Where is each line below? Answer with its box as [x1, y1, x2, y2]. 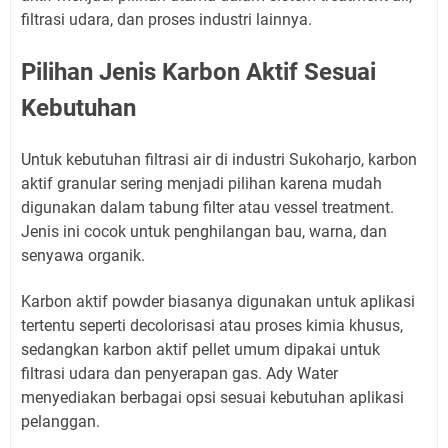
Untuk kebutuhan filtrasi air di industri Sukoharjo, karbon [21, 149, 417, 169]
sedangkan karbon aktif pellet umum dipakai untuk [21, 339, 380, 359]
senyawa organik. [21, 245, 145, 265]
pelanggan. [21, 411, 100, 431]
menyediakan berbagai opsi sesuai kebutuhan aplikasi [21, 387, 404, 407]
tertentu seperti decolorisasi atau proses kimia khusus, [21, 315, 403, 335]
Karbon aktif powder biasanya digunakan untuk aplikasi [21, 291, 415, 311]
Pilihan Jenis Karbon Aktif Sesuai [21, 57, 376, 86]
